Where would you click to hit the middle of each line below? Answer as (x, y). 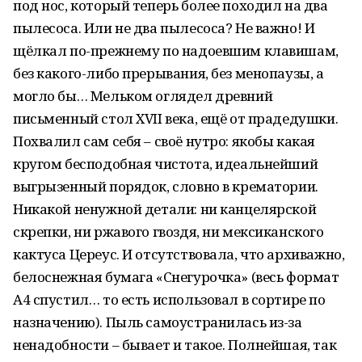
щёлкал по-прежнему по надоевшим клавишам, (176, 51)
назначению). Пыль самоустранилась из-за (158, 322)
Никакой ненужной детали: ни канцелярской (165, 209)
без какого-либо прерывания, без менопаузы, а (168, 73)
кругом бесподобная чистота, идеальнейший (166, 164)
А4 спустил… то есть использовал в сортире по (169, 299)
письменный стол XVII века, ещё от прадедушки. (176, 118)
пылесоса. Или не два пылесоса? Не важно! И (164, 28)
